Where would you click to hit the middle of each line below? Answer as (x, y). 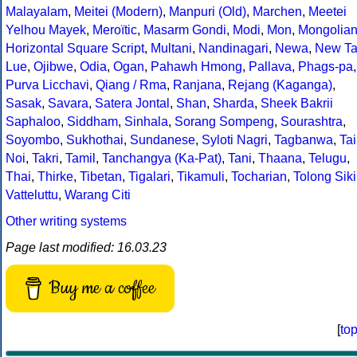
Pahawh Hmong (196, 67)
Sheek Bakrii (297, 104)
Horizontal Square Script (75, 49)
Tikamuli (201, 177)
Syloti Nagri (235, 140)
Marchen (277, 12)
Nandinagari (233, 49)
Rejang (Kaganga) (280, 85)
